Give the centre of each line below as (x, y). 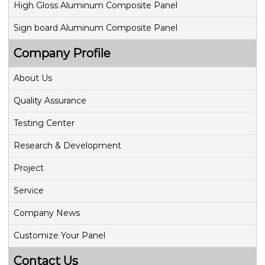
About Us (33, 78)
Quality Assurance (50, 101)
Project (28, 168)
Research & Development (67, 146)
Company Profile (62, 54)
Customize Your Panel (59, 236)
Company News (46, 213)
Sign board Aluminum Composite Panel (95, 28)
